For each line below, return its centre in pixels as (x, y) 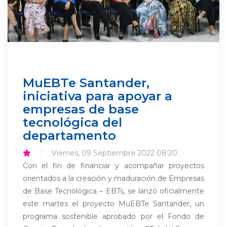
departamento (69, 135)
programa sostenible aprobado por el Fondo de (113, 216)
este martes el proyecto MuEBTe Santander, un (113, 204)
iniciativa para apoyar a (98, 96)
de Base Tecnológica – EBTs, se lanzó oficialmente (113, 191)
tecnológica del (72, 122)
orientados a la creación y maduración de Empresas (113, 178)
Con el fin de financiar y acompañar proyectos (113, 166)
